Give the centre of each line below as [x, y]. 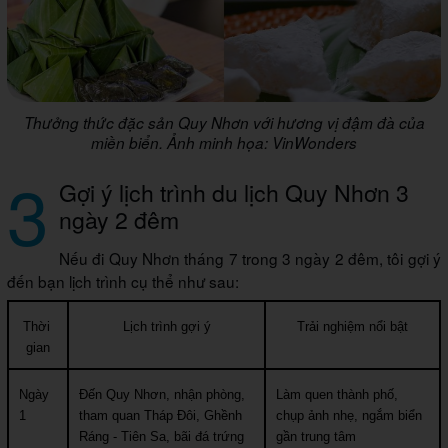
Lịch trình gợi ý [166, 326]
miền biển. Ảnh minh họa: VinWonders [224, 142]
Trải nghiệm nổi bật [352, 326]
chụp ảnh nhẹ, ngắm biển [349, 415]
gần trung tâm [316, 436]
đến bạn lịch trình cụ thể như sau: [123, 280]
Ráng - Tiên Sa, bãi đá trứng [161, 436]
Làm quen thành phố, [337, 394]
